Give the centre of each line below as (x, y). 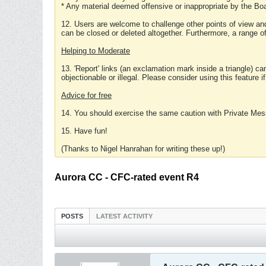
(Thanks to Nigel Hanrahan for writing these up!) (143, 149)
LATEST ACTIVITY (124, 216)
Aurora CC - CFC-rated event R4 (127, 177)
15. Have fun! (84, 131)
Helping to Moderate (96, 51)
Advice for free (86, 95)
